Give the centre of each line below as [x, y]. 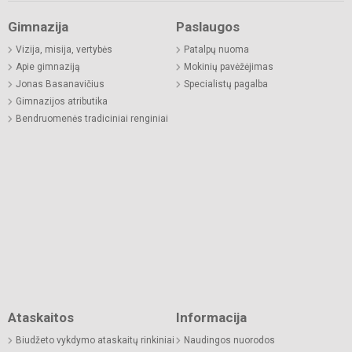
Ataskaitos [41, 317]
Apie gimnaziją [48, 66]
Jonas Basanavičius [60, 84]
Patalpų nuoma [216, 49]
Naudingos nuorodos [229, 340]
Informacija [211, 317]
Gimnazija [38, 26]
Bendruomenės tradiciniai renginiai [92, 118]
